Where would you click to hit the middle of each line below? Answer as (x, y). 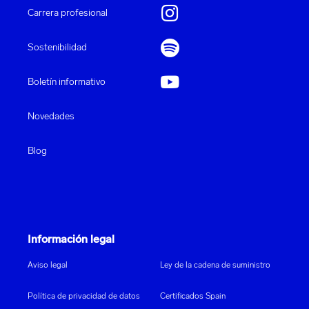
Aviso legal (48, 266)
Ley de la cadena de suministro (215, 266)
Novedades (51, 117)
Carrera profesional (68, 14)
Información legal (71, 240)
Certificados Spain (193, 297)
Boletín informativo (67, 83)
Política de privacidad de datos (84, 297)
